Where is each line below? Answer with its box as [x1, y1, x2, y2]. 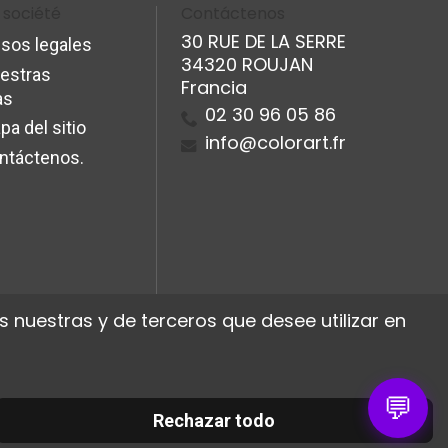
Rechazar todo [153, 410, 275, 431]
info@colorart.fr [205, 129, 346, 155]
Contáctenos [181, 2, 285, 26]
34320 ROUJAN [181, 52, 313, 78]
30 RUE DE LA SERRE [181, 29, 346, 55]
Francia [181, 75, 247, 101]
